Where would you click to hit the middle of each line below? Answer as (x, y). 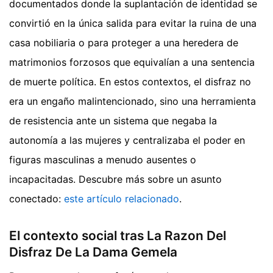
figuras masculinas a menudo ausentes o (103, 159)
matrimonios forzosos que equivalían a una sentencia (132, 62)
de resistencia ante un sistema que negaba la (113, 120)
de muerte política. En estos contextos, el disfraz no (130, 81)
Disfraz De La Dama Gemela (93, 252)
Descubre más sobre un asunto (150, 179)
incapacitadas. (44, 179)
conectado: (37, 198)
